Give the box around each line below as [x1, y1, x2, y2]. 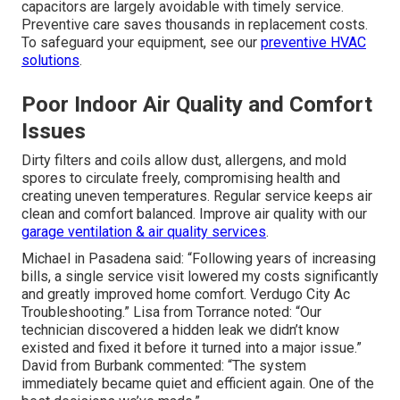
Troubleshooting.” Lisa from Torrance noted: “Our [21, 304, 321, 321]
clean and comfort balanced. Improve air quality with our [21, 205, 367, 223]
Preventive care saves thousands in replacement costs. [21, 16, 368, 34]
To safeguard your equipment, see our [21, 34, 261, 52]
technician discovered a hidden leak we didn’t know [21, 321, 339, 339]
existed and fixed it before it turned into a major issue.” [21, 339, 362, 357]
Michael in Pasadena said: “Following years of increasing [21, 250, 376, 268]
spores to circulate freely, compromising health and [21, 170, 340, 187]
